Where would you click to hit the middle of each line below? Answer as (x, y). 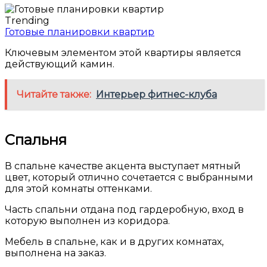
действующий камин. (60, 64)
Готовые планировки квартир (80, 32)
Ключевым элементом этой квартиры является (123, 53)
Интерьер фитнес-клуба (156, 95)
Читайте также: (54, 95)
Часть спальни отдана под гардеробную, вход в (124, 209)
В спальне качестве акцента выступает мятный (123, 166)
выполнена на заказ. (55, 253)
